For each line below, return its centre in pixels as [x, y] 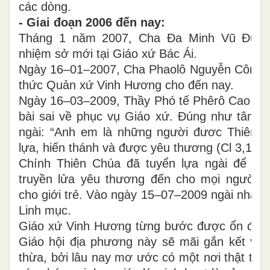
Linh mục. [45, 210]
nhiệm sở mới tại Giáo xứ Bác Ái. [108, 53]
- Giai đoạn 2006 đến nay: [92, 22]
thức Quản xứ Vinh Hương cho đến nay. [126, 85]
